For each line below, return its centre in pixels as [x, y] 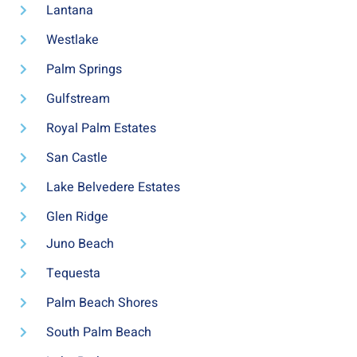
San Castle [76, 158]
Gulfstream [78, 99]
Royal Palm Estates [101, 129]
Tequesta [73, 274]
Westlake [72, 40]
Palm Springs [84, 70]
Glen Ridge [77, 217]
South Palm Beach [98, 333]
